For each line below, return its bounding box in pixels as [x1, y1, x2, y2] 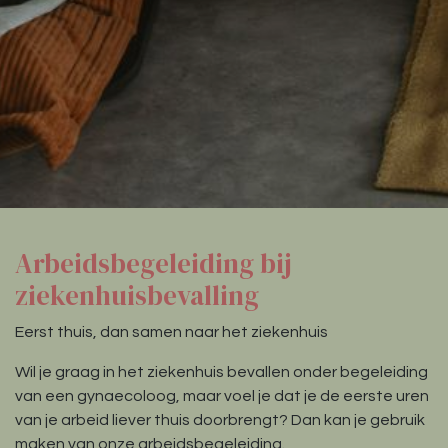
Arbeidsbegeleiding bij [15, 245, 292, 283]
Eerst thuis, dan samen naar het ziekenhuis [15, 324, 328, 341]
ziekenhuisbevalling [15, 277, 259, 315]
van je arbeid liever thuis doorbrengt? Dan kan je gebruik [15, 412, 425, 429]
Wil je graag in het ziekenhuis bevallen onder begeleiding [15, 364, 428, 381]
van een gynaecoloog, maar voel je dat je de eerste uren [15, 388, 429, 405]
